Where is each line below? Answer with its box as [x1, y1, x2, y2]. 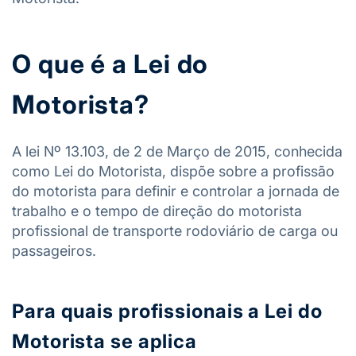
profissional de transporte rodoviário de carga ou [12, 222, 338, 239]
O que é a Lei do [12, 48, 209, 79]
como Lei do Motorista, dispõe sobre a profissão [12, 163, 335, 180]
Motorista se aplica [12, 330, 198, 353]
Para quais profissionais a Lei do [12, 300, 323, 323]
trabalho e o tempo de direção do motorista [12, 203, 302, 219]
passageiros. [12, 242, 96, 259]
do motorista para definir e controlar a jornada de [12, 183, 339, 199]
